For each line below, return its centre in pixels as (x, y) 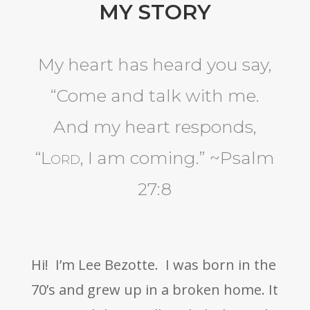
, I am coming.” (143, 158)
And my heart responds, (155, 127)
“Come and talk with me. (155, 96)
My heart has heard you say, (155, 65)
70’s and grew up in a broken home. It (154, 290)
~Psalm (240, 158)
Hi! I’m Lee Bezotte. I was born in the (153, 265)
